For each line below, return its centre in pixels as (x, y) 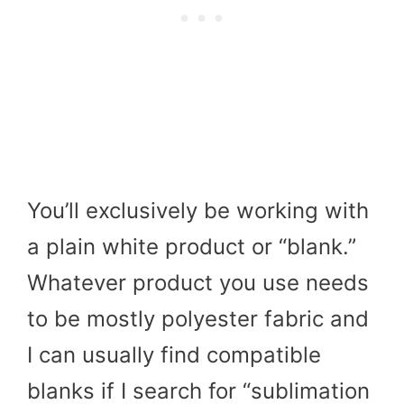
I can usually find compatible (174, 354)
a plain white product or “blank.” (192, 246)
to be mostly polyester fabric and (198, 318)
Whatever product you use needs (198, 282)
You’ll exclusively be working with (198, 210)
